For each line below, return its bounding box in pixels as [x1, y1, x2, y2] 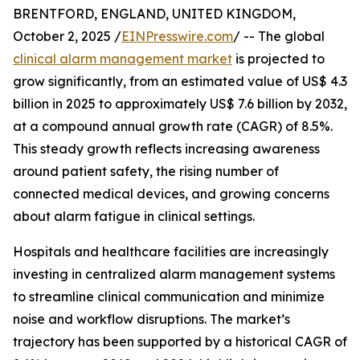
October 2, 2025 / [13, 28, 121, 45]
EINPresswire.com [121, 28, 233, 45]
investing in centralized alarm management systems [13, 266, 335, 283]
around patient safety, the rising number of [13, 163, 279, 180]
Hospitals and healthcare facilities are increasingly [13, 243, 329, 260]
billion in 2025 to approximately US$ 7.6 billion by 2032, [13, 96, 347, 112]
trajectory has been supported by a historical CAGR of [13, 333, 347, 350]
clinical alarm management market [13, 51, 232, 67]
